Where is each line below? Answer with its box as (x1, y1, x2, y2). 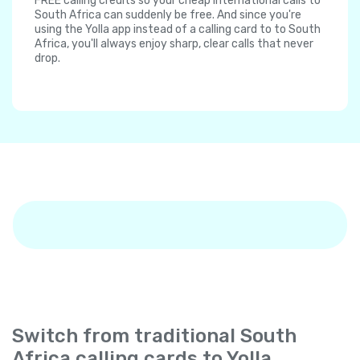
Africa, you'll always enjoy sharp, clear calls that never (35, 37, 313, 51)
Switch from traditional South (12, 325, 297, 348)
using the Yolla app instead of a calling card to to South (35, 22, 321, 37)
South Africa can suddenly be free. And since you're (35, 8, 301, 22)
